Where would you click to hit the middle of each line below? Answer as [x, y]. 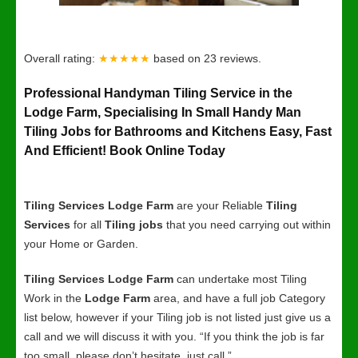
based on [179, 58]
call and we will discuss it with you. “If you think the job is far [174, 336]
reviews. [241, 58]
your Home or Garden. [81, 244]
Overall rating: [61, 58]
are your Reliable [220, 205]
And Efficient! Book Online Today [125, 151]
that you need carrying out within [247, 225]
